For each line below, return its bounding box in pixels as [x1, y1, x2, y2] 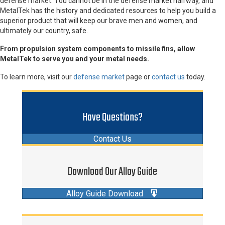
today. [185, 72, 205, 81]
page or [125, 72, 152, 81]
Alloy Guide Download [66, 188, 143, 198]
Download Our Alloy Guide [68, 163, 157, 180]
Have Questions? [82, 108, 143, 126]
